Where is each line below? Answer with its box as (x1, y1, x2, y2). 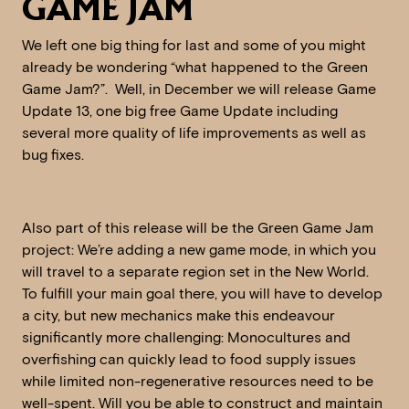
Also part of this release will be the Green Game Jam (22, 219, 373, 237)
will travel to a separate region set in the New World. (22, 263, 369, 281)
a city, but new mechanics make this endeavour (22, 307, 335, 325)
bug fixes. (22, 146, 84, 164)
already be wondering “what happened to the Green (22, 58, 368, 77)
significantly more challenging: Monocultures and (22, 329, 351, 347)
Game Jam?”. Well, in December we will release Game (22, 80, 376, 99)
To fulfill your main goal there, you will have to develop (22, 285, 383, 303)
